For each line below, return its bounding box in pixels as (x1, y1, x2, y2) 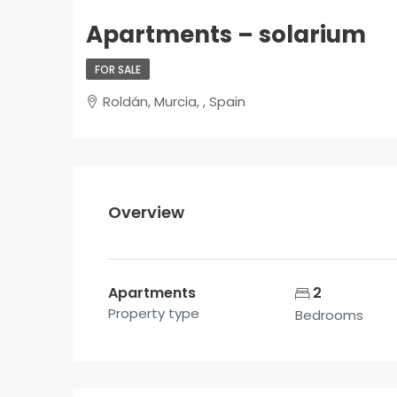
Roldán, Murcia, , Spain (103, 92, 245, 112)
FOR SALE (95, 62, 141, 78)
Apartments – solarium (86, 19, 366, 51)
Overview (108, 201, 184, 224)
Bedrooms (295, 306, 364, 325)
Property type (108, 304, 199, 323)
